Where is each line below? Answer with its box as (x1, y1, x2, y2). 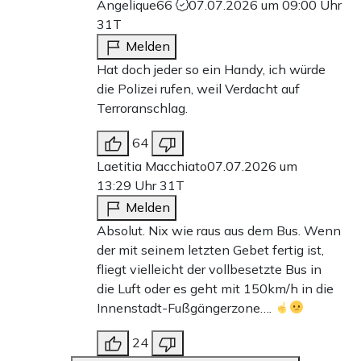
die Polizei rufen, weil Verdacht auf (97, 80, 300, 97)
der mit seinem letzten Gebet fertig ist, (97, 241, 324, 258)
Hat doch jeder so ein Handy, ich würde (97, 60, 326, 77)
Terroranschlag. (97, 99, 188, 116)
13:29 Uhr (97, 176, 160, 193)
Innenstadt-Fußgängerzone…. (97, 299, 275, 316)
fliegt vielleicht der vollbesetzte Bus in (97, 260, 322, 277)
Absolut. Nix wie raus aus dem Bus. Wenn (97, 222, 341, 239)
